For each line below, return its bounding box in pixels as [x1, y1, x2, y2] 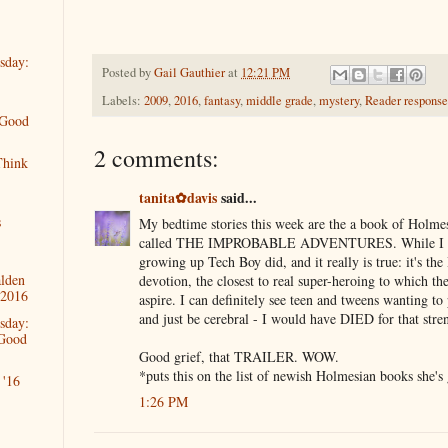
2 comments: [94, 141, 219, 174]
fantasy [204, 91, 240, 109]
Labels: [102, 91, 144, 109]
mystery [319, 91, 359, 109]
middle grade [246, 91, 313, 109]
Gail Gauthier [154, 64, 225, 82]
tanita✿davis [139, 186, 217, 208]
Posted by [102, 64, 154, 82]
